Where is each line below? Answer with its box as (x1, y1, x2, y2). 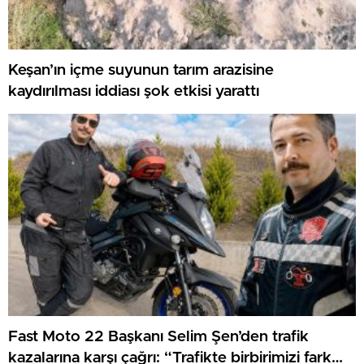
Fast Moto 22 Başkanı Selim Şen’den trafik (8, 328, 309, 344)
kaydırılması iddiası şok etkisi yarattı (8, 83, 259, 99)
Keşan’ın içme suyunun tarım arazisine (8, 62, 274, 78)
